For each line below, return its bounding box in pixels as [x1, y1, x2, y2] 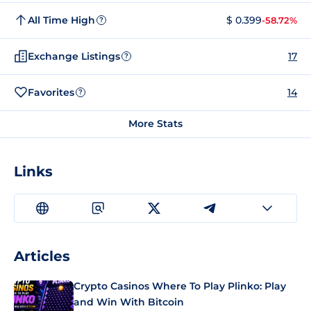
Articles [14, 248, 70, 264]
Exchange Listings [28, 49, 120, 62]
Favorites [28, 85, 74, 99]
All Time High [28, 13, 95, 26]
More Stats [128, 117, 183, 130]
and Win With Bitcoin [74, 296, 184, 308]
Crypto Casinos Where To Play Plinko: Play [74, 280, 286, 292]
